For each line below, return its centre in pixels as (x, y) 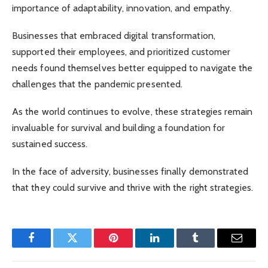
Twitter (87, 247)
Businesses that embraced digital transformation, (114, 35)
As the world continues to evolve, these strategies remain (133, 112)
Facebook (51, 247)
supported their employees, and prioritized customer (121, 51)
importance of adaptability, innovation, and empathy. (123, 8)
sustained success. (50, 144)
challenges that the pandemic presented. (99, 84)
